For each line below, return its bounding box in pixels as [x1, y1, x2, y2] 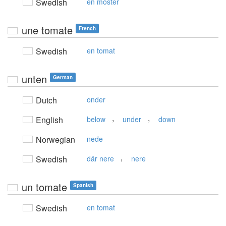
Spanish [73, 182, 93, 189]
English [34, 114, 63, 126]
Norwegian [34, 134, 75, 145]
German [53, 74, 73, 81]
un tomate [22, 180, 67, 194]
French [79, 25, 96, 32]
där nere [87, 153, 114, 163]
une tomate [22, 23, 73, 37]
